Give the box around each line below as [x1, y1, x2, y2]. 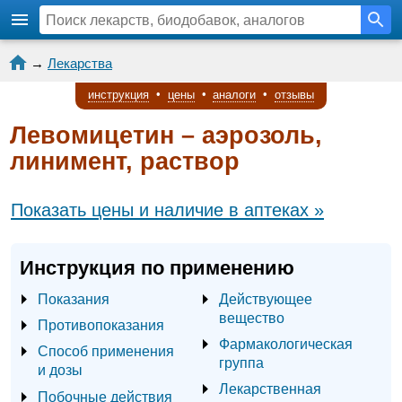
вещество [219, 310, 284, 327]
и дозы [38, 362, 83, 379]
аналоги [213, 87, 257, 101]
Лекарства [48, 56, 112, 71]
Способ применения [38, 343, 174, 360]
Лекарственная [219, 380, 321, 398]
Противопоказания [38, 317, 164, 334]
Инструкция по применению [20, 257, 294, 280]
